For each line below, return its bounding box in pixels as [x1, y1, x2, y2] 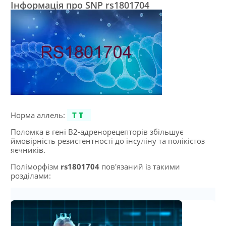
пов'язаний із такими [99, 161, 180, 172]
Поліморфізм [10, 161, 61, 172]
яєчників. [10, 144, 45, 155]
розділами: [10, 170, 51, 181]
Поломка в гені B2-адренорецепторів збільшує [10, 126, 183, 137]
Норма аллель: [10, 109, 67, 120]
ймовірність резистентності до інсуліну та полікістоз [10, 135, 205, 146]
